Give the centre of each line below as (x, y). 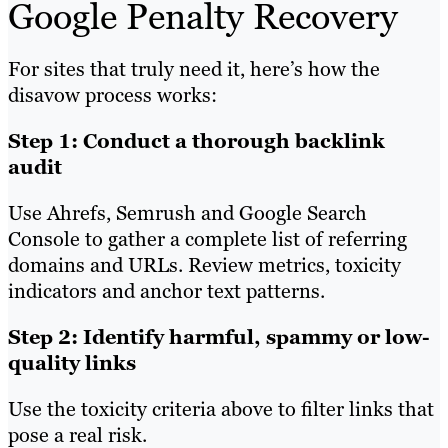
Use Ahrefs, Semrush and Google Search (187, 212)
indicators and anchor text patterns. (166, 290)
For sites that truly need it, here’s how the (194, 68)
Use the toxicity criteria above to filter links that (221, 408)
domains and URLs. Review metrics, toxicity (204, 264)
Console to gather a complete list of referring (207, 238)
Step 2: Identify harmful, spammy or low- (219, 336)
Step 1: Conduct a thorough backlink (196, 140)
